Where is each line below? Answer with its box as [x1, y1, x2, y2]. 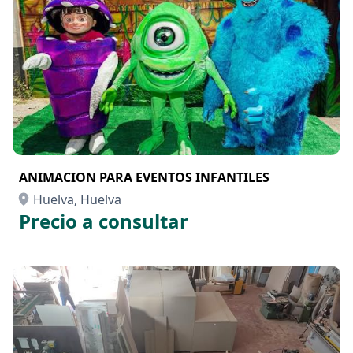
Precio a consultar [19, 208, 188, 234]
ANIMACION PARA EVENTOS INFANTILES [19, 169, 269, 186]
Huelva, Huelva [33, 191, 121, 208]
